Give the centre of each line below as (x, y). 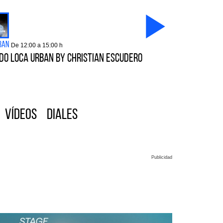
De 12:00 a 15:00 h (37, 45)
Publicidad (162, 157)
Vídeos (21, 115)
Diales (62, 115)
